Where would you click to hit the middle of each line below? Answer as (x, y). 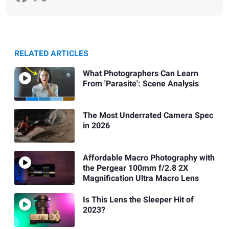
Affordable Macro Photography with (148, 158)
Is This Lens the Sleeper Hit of (138, 200)
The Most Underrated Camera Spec (148, 116)
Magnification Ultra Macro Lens (141, 178)
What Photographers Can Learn (140, 73)
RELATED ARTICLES (51, 53)
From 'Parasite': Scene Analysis (141, 84)
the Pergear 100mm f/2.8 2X (135, 168)
